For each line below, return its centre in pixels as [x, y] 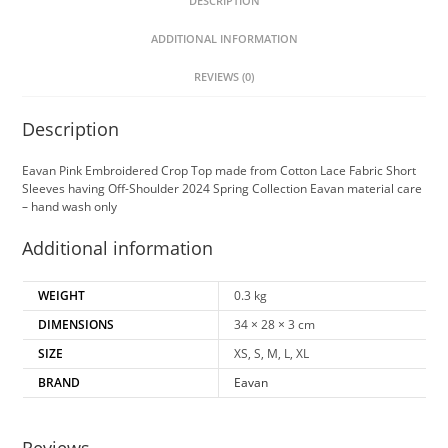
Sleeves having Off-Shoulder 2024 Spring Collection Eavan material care [222, 189]
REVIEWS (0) [224, 77]
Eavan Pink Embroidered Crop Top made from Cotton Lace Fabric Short [219, 171]
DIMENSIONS [75, 325]
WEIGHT [61, 296]
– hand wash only [70, 207]
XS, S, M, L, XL [271, 354]
